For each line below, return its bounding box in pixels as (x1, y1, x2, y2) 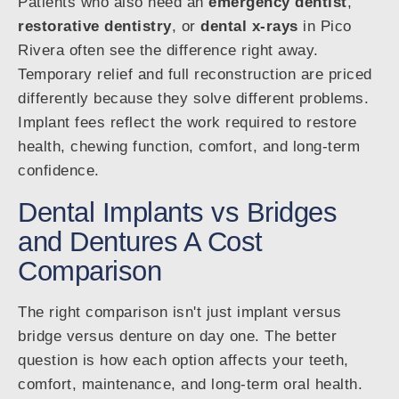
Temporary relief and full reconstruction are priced (18, 66, 372, 84)
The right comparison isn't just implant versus (18, 304, 341, 322)
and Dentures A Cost (18, 226, 263, 257)
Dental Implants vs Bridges (18, 197, 337, 228)
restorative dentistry (18, 18, 172, 36)
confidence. (18, 162, 100, 180)
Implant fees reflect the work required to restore (18, 114, 357, 132)
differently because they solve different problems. (18, 90, 369, 108)
